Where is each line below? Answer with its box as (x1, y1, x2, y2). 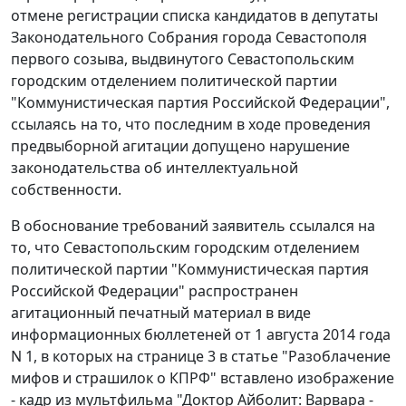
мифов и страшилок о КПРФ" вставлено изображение (11, 368, 394, 389)
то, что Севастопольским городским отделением (11, 237, 360, 258)
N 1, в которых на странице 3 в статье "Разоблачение (11, 346, 391, 367)
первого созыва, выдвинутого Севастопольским (11, 49, 354, 70)
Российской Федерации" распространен (11, 281, 298, 302)
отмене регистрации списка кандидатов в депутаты (11, 5, 378, 26)
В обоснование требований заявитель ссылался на (11, 216, 375, 237)
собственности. (11, 179, 121, 200)
